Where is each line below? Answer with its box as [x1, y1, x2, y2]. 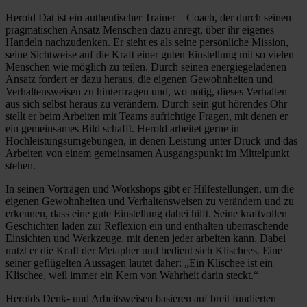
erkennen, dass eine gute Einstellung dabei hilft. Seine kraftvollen [5, 207, 287, 219]
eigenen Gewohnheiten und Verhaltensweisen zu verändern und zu [5, 195, 294, 207]
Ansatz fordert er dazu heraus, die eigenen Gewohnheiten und [5, 73, 273, 85]
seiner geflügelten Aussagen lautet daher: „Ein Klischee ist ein [5, 256, 273, 269]
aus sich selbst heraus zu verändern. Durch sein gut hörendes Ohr [5, 97, 287, 110]
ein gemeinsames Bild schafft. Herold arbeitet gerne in [5, 122, 239, 134]
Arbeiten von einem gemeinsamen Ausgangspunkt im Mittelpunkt [5, 147, 289, 159]
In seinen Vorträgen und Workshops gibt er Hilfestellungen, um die [5, 182, 294, 195]
